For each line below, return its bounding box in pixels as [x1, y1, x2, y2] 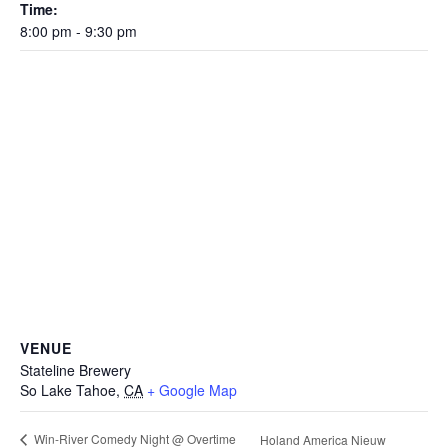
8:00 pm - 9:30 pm [20, 20, 137, 41]
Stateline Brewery [20, 359, 131, 380]
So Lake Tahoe [20, 379, 116, 400]
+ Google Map [147, 379, 237, 400]
